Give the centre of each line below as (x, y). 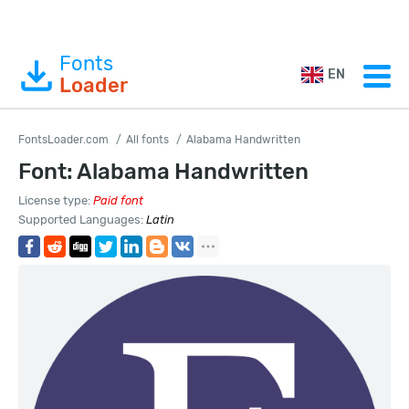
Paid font (118, 200)
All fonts (147, 140)
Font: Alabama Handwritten (163, 172)
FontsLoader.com (63, 140)
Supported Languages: (82, 220)
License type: (56, 200)
